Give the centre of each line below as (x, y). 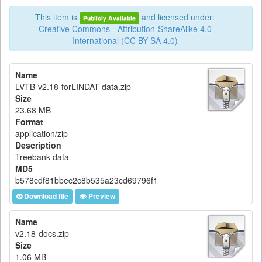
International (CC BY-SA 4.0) (125, 40)
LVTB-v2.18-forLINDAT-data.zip (73, 87)
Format (29, 122)
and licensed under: (177, 17)
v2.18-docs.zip (42, 233)
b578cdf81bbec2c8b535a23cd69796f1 (87, 180)
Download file (46, 196)
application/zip (42, 133)
